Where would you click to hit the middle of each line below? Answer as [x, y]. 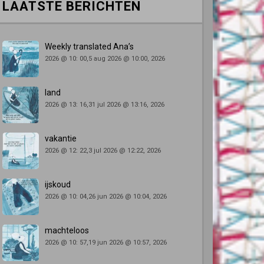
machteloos [67, 230]
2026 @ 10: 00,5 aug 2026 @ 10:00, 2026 [105, 59]
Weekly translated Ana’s [89, 47]
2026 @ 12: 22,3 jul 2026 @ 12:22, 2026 [103, 151]
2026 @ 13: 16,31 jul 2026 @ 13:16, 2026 [105, 105]
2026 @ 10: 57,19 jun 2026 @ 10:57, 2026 [106, 242]
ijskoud [58, 184]
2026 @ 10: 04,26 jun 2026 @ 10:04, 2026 [106, 197]
